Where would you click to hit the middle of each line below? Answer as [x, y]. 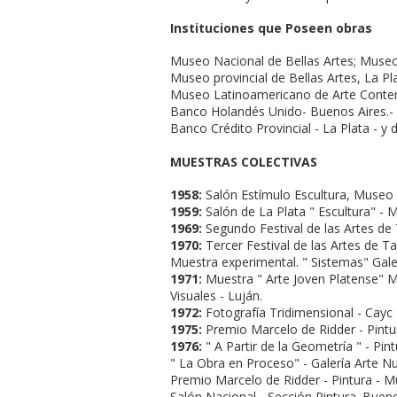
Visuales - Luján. [216, 295]
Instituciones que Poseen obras [271, 28]
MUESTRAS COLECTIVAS [244, 161]
